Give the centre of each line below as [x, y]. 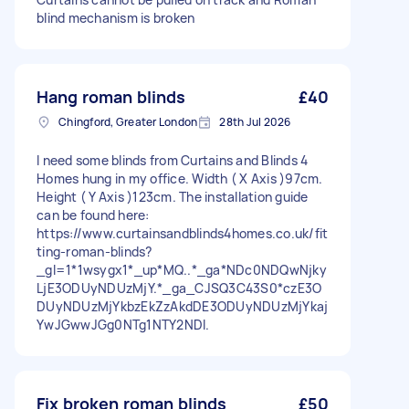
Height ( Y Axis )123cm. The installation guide [173, 197]
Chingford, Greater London [128, 122]
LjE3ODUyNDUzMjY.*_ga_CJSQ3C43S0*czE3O [179, 288]
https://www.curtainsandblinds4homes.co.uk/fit [183, 233]
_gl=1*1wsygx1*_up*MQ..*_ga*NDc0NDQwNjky [182, 270]
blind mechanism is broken [116, 18]
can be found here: [93, 215]
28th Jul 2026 [255, 122]
